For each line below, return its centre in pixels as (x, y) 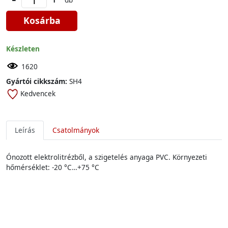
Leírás (25, 130)
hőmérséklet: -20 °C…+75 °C (53, 167)
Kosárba (42, 20)
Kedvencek (38, 93)
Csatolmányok (76, 130)
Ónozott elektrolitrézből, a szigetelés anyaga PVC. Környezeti (107, 157)
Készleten (23, 49)
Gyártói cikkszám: (37, 81)
